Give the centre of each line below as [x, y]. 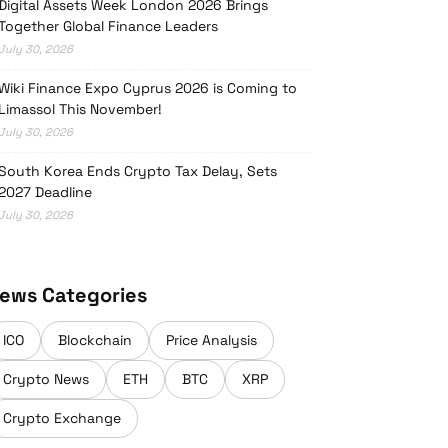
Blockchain [95, 340]
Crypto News [46, 379]
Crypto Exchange [62, 418]
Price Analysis [211, 340]
